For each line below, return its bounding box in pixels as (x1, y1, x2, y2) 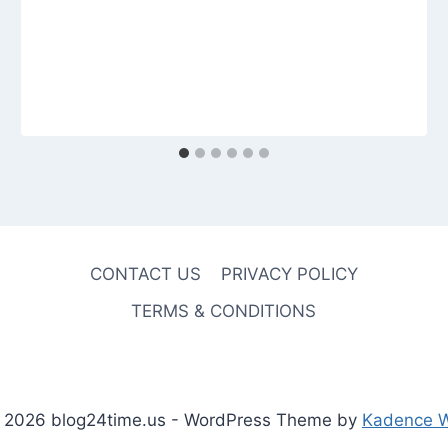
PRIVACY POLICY (221, 263, 359, 284)
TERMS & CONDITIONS (131, 301, 317, 322)
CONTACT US (89, 263, 201, 284)
